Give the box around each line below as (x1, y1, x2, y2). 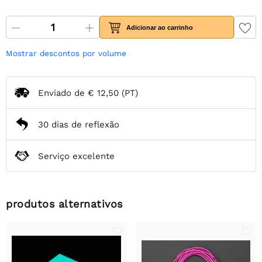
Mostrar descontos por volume (6, 49, 126, 58)
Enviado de (38, 87, 88, 98)
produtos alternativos (6, 198, 123, 211)
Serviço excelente (38, 150, 115, 161)
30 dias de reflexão (38, 119, 119, 130)
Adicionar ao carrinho (126, 23, 194, 31)
